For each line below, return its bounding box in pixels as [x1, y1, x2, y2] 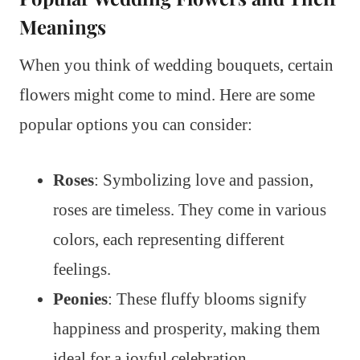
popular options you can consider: [19, 114, 252, 134]
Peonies [53, 288, 108, 309]
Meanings [19, 13, 106, 39]
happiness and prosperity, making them [53, 318, 320, 338]
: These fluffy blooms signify [108, 288, 307, 309]
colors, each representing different [53, 229, 284, 249]
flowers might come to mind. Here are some [19, 84, 315, 104]
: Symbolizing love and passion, [94, 170, 313, 190]
